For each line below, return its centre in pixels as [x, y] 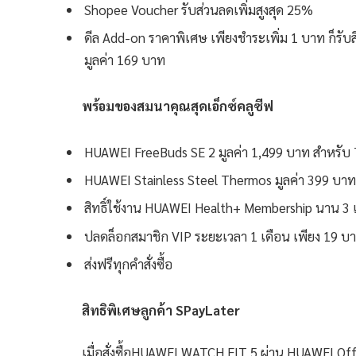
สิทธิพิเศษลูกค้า [129, 310]
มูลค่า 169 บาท [125, 60]
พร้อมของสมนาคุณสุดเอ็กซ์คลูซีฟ [178, 105]
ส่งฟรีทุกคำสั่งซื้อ [128, 263]
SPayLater [208, 310]
